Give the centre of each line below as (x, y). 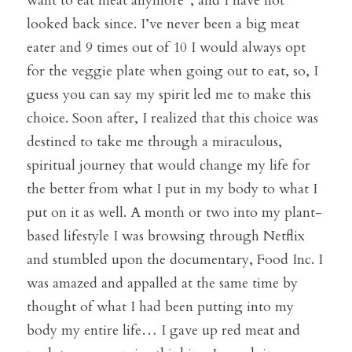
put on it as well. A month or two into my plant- (174, 213)
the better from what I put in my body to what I (172, 189)
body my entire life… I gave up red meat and (163, 331)
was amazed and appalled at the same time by (162, 284)
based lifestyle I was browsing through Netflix (166, 236)
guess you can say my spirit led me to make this (169, 95)
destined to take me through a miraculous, (154, 142)
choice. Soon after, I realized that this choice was (172, 119)
